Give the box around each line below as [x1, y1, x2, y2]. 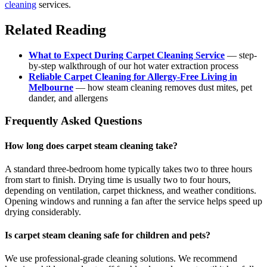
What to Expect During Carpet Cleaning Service [29, 49, 225, 60]
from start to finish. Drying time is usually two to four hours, [5, 174, 231, 185]
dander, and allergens [29, 92, 108, 103]
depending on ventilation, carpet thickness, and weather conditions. [5, 185, 256, 195]
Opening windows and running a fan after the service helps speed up [5, 195, 262, 206]
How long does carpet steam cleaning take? [5, 140, 178, 151]
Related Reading [5, 21, 106, 38]
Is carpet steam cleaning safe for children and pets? [5, 230, 210, 241]
